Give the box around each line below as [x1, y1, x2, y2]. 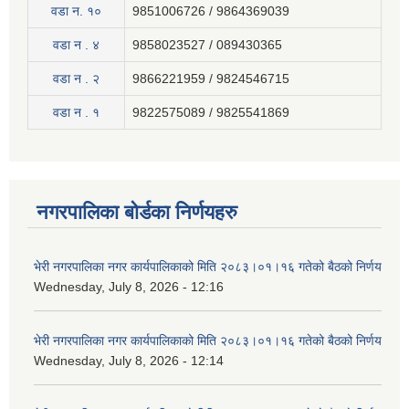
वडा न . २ [53, 71, 100, 87]
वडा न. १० [51, 4, 101, 19]
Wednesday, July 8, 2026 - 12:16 [34, 279, 224, 295]
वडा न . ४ [53, 37, 100, 53]
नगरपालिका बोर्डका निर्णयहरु [37, 201, 237, 225]
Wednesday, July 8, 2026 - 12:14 [34, 353, 224, 369]
